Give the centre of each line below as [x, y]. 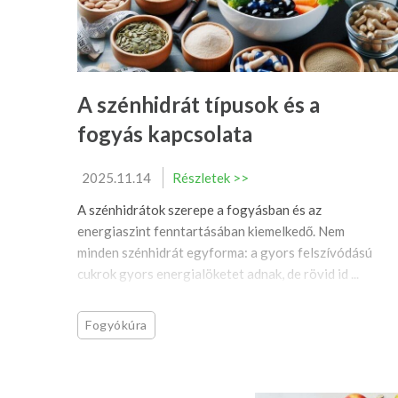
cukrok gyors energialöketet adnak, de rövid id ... [218, 274]
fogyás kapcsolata [165, 134]
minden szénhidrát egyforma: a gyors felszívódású [225, 253]
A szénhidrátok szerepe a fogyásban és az [199, 210]
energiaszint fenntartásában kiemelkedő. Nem [211, 231]
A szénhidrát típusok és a [199, 105]
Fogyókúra [117, 325]
